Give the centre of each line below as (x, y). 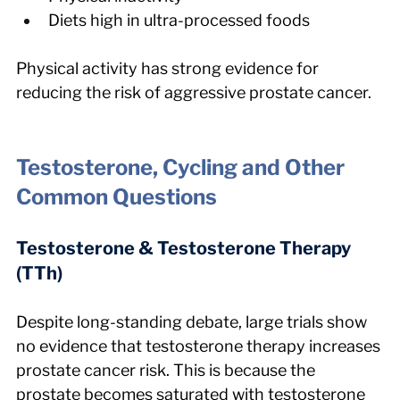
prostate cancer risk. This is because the (167, 370)
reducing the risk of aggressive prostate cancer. (194, 92)
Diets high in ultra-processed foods (179, 20)
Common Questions (117, 196)
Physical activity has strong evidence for (169, 68)
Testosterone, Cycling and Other (183, 167)
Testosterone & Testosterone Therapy (185, 248)
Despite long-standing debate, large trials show (193, 321)
